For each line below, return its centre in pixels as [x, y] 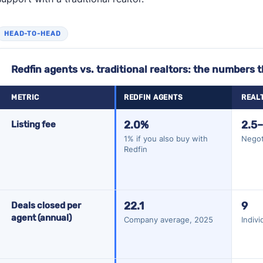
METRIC [25, 97]
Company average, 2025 [168, 219]
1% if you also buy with [166, 138]
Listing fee [33, 124]
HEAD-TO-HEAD [32, 33]
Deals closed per [46, 205]
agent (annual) [41, 218]
